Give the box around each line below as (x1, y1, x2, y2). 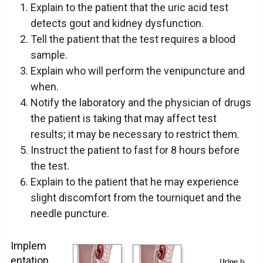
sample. (30, 49, 68, 62)
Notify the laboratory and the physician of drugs (30, 96, 251, 109)
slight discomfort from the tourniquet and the (30, 191, 241, 204)
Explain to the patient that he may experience (30, 176, 239, 188)
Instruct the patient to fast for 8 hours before (30, 144, 240, 157)
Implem (10, 239, 46, 252)
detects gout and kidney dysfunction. (30, 17, 204, 30)
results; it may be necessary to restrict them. (30, 128, 240, 141)
